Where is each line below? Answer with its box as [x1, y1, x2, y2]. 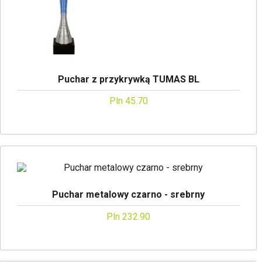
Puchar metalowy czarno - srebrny [52, 189, 205, 201]
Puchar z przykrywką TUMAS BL [57, 73, 199, 85]
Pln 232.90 [106, 211, 151, 222]
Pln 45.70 [109, 95, 148, 107]
